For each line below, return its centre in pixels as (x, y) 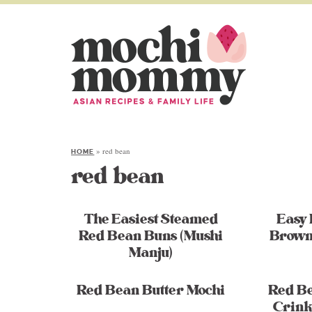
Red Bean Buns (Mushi (151, 236)
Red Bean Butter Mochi (151, 291)
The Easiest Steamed (151, 219)
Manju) (151, 253)
